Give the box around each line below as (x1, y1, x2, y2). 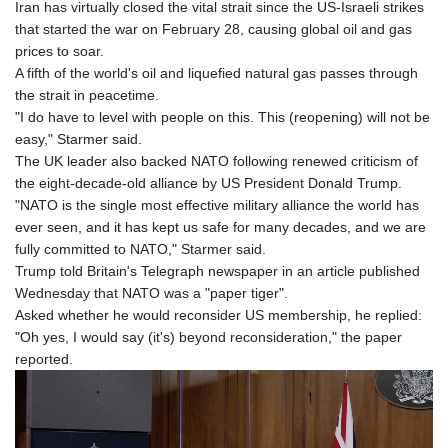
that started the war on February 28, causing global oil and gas (15, 21, 412, 38)
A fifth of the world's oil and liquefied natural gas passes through (15, 65, 418, 82)
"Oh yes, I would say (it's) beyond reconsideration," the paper (15, 329, 402, 346)
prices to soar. (15, 43, 104, 60)
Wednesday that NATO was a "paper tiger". (15, 285, 288, 302)
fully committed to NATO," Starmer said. (15, 241, 266, 258)
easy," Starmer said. (15, 131, 142, 148)
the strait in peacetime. (15, 87, 159, 104)
